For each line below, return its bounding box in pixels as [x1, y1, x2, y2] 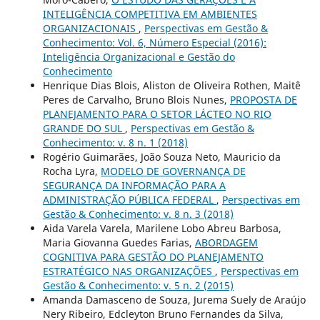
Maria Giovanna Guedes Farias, [42, 236, 195, 250]
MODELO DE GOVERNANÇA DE [100, 164, 246, 179]
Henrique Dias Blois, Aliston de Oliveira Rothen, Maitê [42, 79, 301, 93]
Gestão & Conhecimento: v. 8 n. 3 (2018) [42, 207, 234, 221]
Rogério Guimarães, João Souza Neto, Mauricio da [42, 150, 281, 164]
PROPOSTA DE [229, 93, 297, 107]
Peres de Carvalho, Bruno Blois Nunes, [42, 93, 230, 107]
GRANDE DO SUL [42, 121, 125, 136]
